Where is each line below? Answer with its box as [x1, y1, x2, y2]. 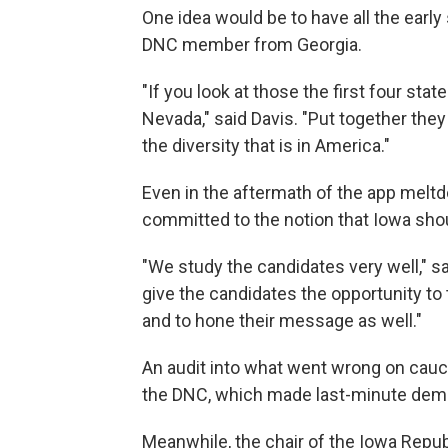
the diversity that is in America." [142, 135, 390, 157]
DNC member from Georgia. [142, 34, 362, 56]
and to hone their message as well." [142, 310, 422, 332]
